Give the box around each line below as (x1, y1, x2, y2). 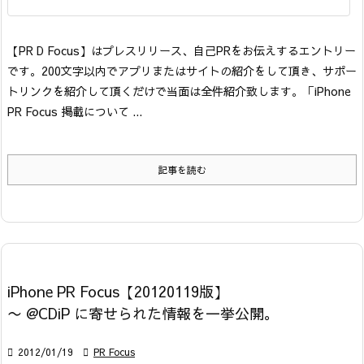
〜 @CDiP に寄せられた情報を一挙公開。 (7, 303, 279, 324)
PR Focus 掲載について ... (7, 103, 142, 120)
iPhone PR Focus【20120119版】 (7, 281, 228, 302)
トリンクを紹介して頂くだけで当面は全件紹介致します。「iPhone (7, 83, 351, 100)
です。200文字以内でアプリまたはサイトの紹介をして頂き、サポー (7, 63, 357, 80)
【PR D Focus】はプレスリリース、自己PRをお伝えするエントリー (7, 42, 356, 59)
